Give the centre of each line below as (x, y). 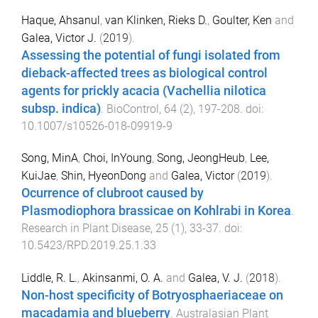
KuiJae (39, 175)
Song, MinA (50, 158)
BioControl (133, 109)
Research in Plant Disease (86, 228)
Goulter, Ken (242, 21)
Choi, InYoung (117, 158)
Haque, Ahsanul (61, 21)
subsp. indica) (61, 109)
